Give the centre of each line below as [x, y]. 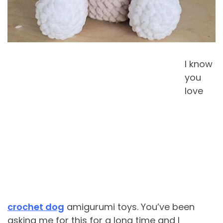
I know [199, 64]
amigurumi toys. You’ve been [129, 207]
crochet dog [36, 207]
